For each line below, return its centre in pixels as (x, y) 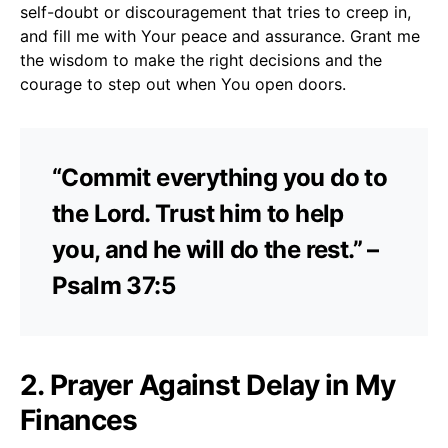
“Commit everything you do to (220, 177)
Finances (79, 419)
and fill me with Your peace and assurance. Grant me (220, 35)
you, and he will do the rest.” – (215, 249)
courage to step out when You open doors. (183, 83)
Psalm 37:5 (114, 285)
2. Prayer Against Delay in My (208, 384)
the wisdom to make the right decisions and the (201, 59)
